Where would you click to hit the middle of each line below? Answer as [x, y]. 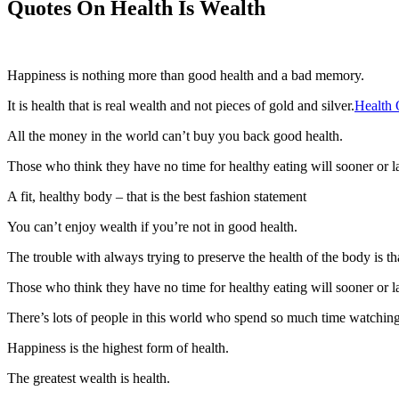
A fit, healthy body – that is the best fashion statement [157, 197]
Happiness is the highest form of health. [118, 348]
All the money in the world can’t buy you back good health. [175, 136]
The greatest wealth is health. [89, 379]
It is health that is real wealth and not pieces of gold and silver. [181, 106]
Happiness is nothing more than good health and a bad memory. [186, 76]
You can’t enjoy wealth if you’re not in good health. [152, 227]
